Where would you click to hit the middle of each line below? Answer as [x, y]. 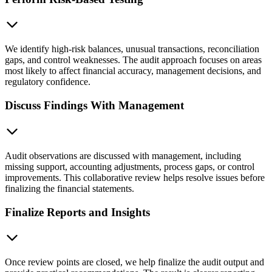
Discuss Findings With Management [94, 106]
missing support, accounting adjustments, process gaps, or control [130, 166]
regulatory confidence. [48, 82]
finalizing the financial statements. [70, 188]
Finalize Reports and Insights [77, 212]
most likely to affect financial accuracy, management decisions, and [133, 71]
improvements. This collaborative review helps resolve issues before [135, 177]
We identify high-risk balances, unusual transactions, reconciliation [132, 49]
